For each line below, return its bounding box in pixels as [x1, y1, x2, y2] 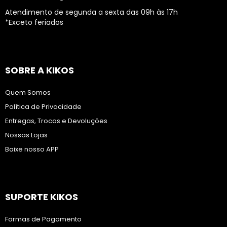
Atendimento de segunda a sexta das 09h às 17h [5, 7, 178, 17]
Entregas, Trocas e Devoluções [5, 116, 107, 126]
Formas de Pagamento [5, 214, 82, 224]
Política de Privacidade [5, 102, 82, 111]
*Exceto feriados [5, 17, 63, 27]
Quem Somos [5, 88, 51, 97]
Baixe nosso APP [5, 144, 59, 154]
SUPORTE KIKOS [5, 191, 78, 203]
